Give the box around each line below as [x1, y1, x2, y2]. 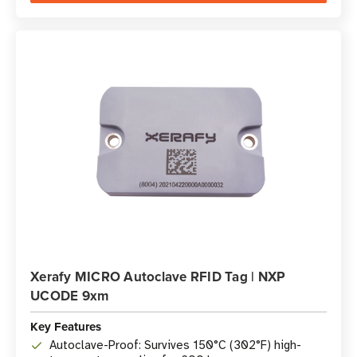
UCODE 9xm [30, 286, 109, 305]
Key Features [30, 318, 101, 335]
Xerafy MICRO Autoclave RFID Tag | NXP [30, 267, 286, 286]
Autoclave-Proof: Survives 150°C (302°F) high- [49, 338, 301, 352]
